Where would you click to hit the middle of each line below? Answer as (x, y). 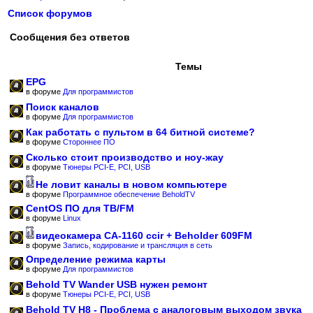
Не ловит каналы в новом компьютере (131, 184)
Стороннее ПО (89, 142)
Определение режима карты (96, 259)
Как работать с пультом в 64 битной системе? (140, 132)
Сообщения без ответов (70, 37)
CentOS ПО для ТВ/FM (80, 208)
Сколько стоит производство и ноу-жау (125, 157)
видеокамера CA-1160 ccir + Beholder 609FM (144, 235)
